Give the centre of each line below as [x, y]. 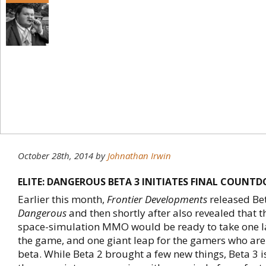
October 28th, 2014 [56, 156]
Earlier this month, [62, 199]
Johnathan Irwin [139, 156]
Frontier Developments [157, 199]
